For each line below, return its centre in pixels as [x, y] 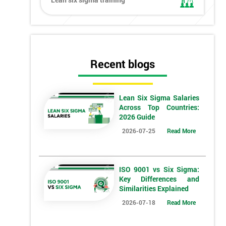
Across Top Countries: [159, 107]
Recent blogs [122, 64]
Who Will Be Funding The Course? [129, 204]
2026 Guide [137, 117]
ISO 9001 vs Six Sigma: [159, 169]
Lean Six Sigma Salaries [159, 98]
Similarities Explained [154, 189]
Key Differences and [159, 179]
